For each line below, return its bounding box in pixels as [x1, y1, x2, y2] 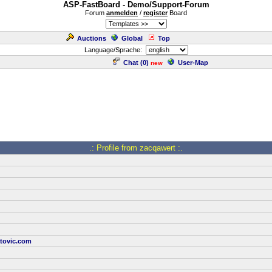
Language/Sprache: [84, 46, 146, 53]
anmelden [106, 9, 138, 16]
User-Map [178, 59, 208, 66]
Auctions [77, 35, 106, 42]
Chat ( [123, 59, 143, 66]
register [143, 9, 168, 16]
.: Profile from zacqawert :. [89, 143, 183, 152]
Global [121, 35, 143, 42]
